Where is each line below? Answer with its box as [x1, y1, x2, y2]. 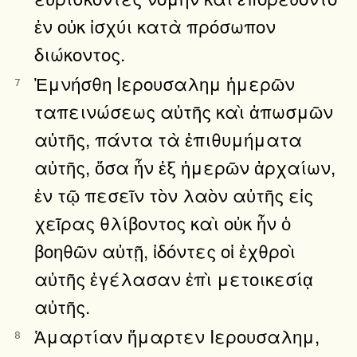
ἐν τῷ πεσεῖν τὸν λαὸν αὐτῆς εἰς [34, 181, 313, 207]
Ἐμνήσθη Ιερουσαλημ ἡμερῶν [34, 69, 295, 96]
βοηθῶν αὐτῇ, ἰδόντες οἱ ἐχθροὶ [34, 237, 296, 263]
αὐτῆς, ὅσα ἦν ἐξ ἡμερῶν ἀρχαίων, [34, 153, 335, 179]
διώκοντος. [34, 40, 125, 66]
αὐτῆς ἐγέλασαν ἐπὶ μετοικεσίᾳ [34, 265, 313, 291]
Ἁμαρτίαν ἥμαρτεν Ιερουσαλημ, [34, 322, 320, 348]
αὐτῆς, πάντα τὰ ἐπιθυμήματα [34, 125, 302, 151]
